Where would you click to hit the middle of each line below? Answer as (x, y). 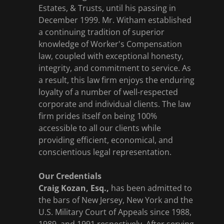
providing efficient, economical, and (105, 140)
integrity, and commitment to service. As (114, 68)
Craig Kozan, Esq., (73, 188)
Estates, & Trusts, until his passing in (107, 8)
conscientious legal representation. (105, 152)
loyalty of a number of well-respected (108, 92)
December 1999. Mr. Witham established (115, 20)
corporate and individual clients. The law (114, 104)
